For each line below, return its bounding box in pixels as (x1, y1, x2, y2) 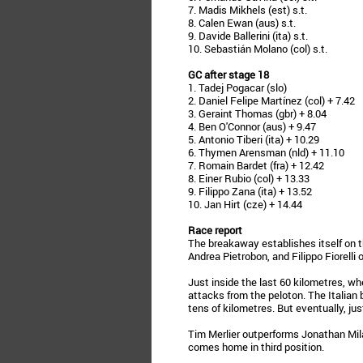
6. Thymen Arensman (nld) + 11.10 (188, 145, 344, 160)
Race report (188, 223, 242, 237)
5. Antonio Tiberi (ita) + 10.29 (188, 132, 319, 147)
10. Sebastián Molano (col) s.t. (188, 41, 327, 56)
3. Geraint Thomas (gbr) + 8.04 (188, 106, 327, 121)
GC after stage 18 (188, 67, 269, 82)
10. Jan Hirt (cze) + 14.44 (188, 197, 302, 211)
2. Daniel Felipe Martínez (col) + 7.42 (188, 93, 355, 108)
